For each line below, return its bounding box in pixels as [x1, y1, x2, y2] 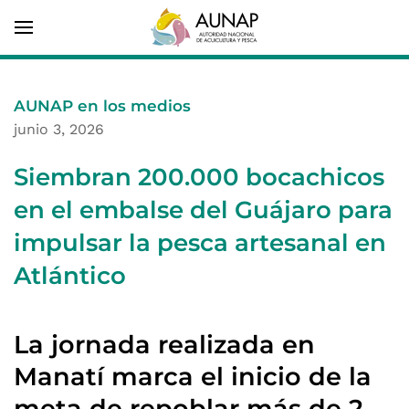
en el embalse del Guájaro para [14, 195, 393, 225]
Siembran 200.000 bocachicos [14, 163, 384, 192]
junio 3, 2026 [14, 121, 104, 138]
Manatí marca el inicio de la [14, 362, 372, 392]
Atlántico [14, 261, 126, 290]
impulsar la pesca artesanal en [14, 228, 386, 257]
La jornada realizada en [14, 330, 315, 360]
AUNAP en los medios [14, 97, 191, 115]
